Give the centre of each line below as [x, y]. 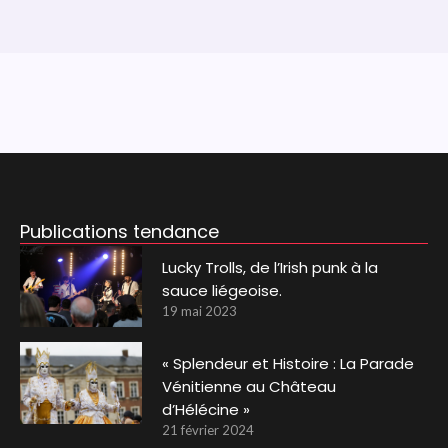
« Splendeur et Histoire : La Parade [288, 364]
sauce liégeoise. [222, 290]
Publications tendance [119, 231]
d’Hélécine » [206, 410]
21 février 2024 [208, 430]
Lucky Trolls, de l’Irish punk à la [270, 267]
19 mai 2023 [200, 310]
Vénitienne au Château [249, 387]
